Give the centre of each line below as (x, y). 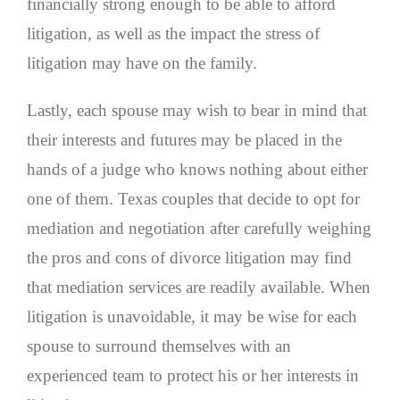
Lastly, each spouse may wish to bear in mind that (197, 111)
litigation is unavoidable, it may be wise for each (192, 317)
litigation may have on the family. (142, 63)
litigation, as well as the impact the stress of (173, 34)
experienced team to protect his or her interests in (193, 376)
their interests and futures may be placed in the (184, 140)
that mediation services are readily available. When (199, 287)
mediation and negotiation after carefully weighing (199, 229)
